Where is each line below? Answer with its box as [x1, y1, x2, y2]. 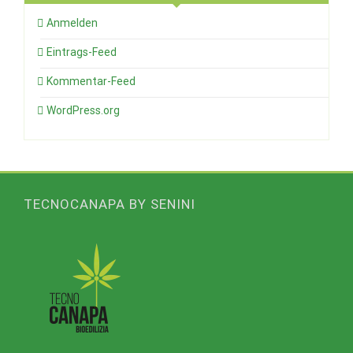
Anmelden [46, 16, 98, 29]
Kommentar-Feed [46, 74, 136, 87]
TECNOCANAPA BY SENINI [24, 195, 195, 212]
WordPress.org [46, 103, 120, 117]
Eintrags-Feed [46, 45, 117, 58]
